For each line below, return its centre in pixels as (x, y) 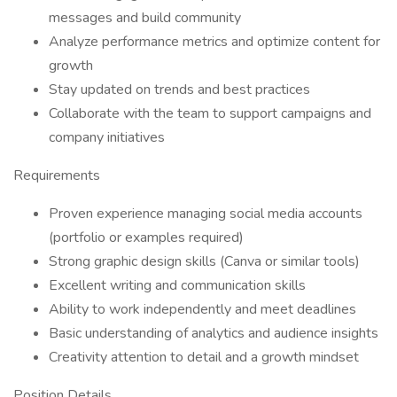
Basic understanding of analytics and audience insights (214, 333)
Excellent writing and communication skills (177, 285)
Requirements (57, 175)
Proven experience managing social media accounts (206, 214)
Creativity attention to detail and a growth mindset (204, 357)
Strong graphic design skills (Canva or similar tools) (204, 261)
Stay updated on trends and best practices (179, 90)
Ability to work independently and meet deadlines (202, 309)
